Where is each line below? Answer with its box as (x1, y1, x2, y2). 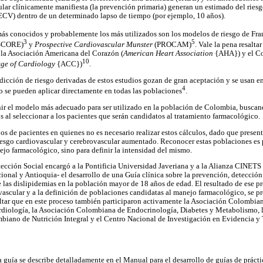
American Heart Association (123, 49, 213, 58)
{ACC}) (55, 60, 82, 69)
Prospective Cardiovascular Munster (35, 41, 153, 49)
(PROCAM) (153, 41, 191, 49)
